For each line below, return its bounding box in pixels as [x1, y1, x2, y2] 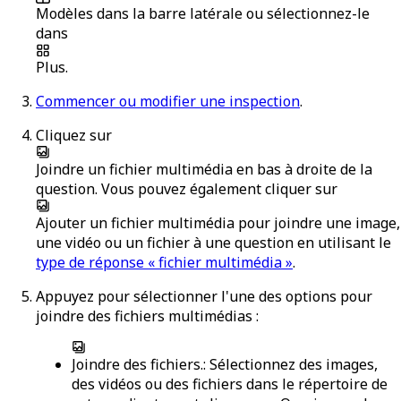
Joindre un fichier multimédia [36, 158, 233, 179]
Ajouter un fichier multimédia [36, 212, 235, 233]
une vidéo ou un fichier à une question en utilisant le [36, 232, 391, 252]
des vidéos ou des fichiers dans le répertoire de [72, 373, 388, 394]
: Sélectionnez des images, [203, 354, 378, 374]
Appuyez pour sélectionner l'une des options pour [36, 286, 372, 306]
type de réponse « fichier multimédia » [36, 252, 293, 272]
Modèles [36, 3, 93, 23]
